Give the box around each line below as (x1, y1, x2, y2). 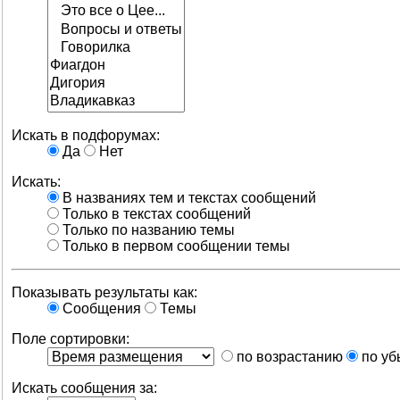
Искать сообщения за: (12, 379, 157, 396)
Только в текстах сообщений (59, 205, 251, 221)
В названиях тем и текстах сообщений (59, 189, 316, 205)
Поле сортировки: (12, 330, 129, 346)
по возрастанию (233, 348, 343, 364)
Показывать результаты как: (12, 284, 197, 300)
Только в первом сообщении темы (59, 237, 290, 254)
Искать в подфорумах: (12, 127, 160, 143)
